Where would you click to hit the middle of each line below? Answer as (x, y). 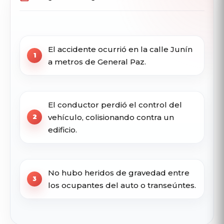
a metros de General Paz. (97, 61)
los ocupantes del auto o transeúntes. (122, 185)
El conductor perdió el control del (115, 104)
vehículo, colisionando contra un (111, 117)
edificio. (62, 129)
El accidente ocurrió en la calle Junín (120, 49)
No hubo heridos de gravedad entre (119, 172)
